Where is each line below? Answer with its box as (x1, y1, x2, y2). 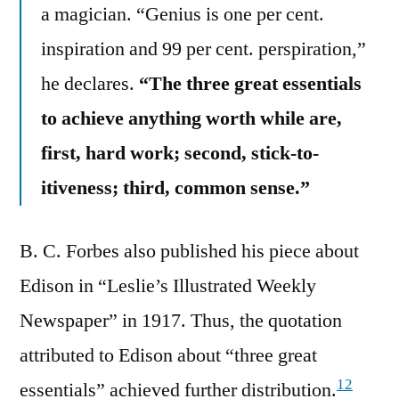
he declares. (41, 71, 139, 97)
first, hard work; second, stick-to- (41, 141, 319, 167)
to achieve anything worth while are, (41, 106, 342, 132)
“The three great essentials (139, 71, 362, 97)
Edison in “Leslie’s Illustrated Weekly (20, 273, 316, 299)
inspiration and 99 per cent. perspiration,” (41, 37, 366, 62)
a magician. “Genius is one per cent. (41, 2, 324, 28)
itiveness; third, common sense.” (41, 175, 310, 201)
